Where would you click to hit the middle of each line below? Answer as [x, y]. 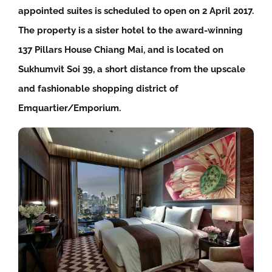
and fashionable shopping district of [98, 89]
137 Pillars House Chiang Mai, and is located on [121, 50]
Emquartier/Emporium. [70, 108]
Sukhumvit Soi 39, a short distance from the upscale [132, 69]
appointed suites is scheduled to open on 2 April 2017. [136, 11]
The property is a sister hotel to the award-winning [131, 30]
